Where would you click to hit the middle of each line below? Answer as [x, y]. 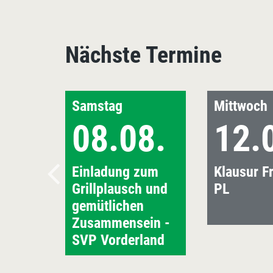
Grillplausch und [120, 189]
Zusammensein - [121, 223]
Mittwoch [241, 106]
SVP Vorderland [118, 240]
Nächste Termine [144, 55]
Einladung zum [115, 172]
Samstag [97, 106]
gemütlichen [108, 206]
